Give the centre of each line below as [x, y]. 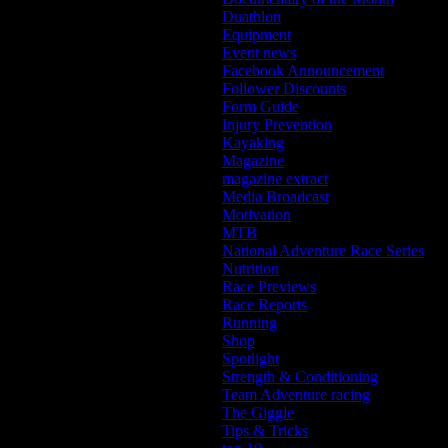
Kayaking [253, 143]
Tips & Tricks [265, 431]
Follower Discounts [284, 89]
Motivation [256, 215]
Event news [259, 53]
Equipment [256, 35]
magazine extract [275, 179]
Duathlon [251, 17]
